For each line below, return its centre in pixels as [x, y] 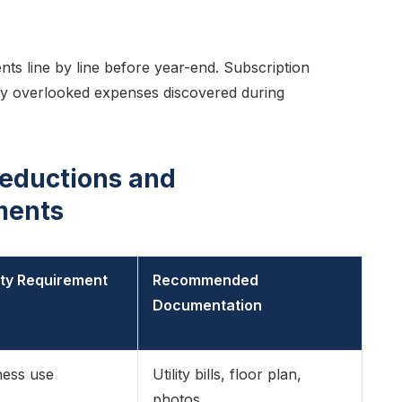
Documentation [207, 305]
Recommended [205, 280]
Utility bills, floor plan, [227, 374]
